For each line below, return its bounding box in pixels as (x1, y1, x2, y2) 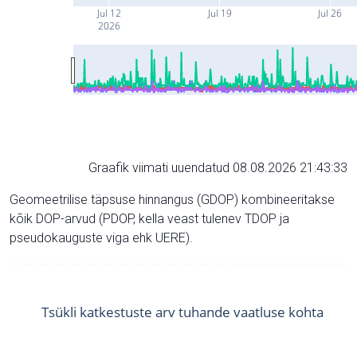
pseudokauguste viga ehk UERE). (10, 229, 193, 245)
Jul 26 (316, 6, 343, 20)
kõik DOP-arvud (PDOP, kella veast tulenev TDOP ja (10, 210, 289, 226)
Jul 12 (95, 6, 121, 20)
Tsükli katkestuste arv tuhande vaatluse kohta (41, 302, 324, 321)
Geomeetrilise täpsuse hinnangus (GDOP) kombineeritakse (10, 191, 335, 207)
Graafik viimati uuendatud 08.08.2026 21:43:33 (88, 159, 347, 175)
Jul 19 (206, 6, 232, 20)
